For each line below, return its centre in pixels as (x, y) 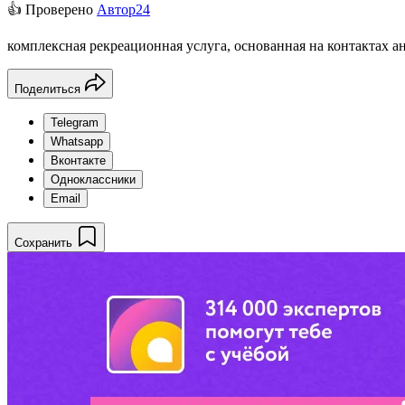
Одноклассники (93, 179)
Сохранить (43, 242)
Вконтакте (78, 160)
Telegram (75, 122)
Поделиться (47, 89)
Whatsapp (77, 141)
